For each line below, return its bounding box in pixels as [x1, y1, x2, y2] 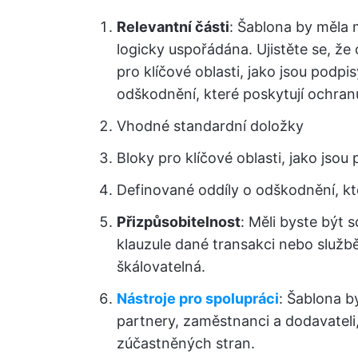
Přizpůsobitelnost [117, 213, 241, 230]
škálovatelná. [117, 258, 205, 275]
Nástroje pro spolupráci [117, 290, 279, 307]
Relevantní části [117, 18, 229, 35]
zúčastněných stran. [117, 335, 255, 352]
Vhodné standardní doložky [117, 117, 304, 134]
